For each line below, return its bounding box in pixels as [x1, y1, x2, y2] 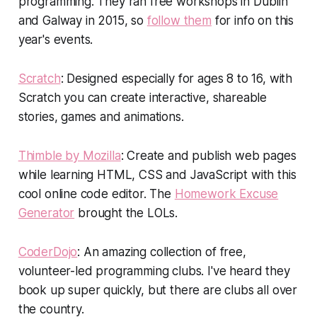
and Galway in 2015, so [18, 13, 147, 28]
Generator [18, 205, 75, 220]
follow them [146, 13, 212, 28]
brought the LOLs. [74, 205, 178, 220]
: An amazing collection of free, [77, 244, 246, 259]
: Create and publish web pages [120, 148, 296, 163]
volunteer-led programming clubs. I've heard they [18, 263, 290, 278]
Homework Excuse [174, 186, 279, 201]
